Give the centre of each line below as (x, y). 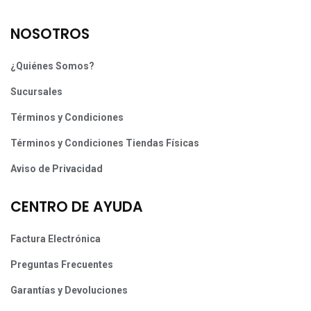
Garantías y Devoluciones (69, 291)
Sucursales (36, 92)
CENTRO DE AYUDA (77, 207)
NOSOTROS (50, 34)
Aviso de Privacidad (57, 169)
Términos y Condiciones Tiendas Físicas (105, 143)
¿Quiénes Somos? (52, 66)
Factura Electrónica (56, 239)
